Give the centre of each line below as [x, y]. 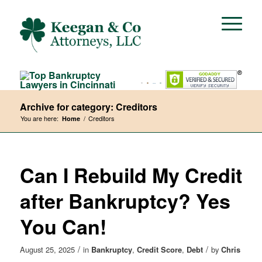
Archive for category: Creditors [88, 107]
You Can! [63, 226]
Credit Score [159, 249]
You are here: [39, 118]
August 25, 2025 [47, 249]
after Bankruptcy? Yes [125, 201]
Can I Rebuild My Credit [131, 175]
